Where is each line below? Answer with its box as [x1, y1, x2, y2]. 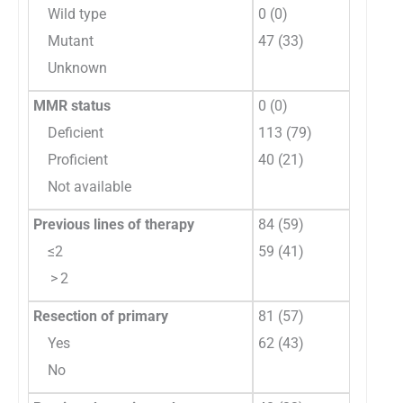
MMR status [33, 96, 111, 114]
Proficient [33, 150, 108, 168]
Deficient [33, 123, 103, 141]
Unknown [33, 58, 107, 76]
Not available [33, 177, 131, 195]
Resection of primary [33, 307, 168, 325]
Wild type [33, 4, 106, 22]
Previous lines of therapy [33, 215, 194, 233]
